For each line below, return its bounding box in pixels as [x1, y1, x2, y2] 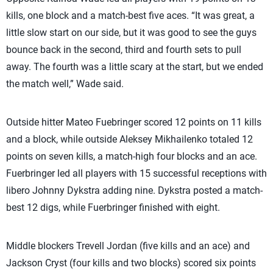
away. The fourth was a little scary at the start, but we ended [6, 61, 263, 73]
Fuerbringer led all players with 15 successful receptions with [6, 168, 267, 179]
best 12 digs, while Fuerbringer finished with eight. [6, 202, 220, 213]
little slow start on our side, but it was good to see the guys [6, 27, 257, 38]
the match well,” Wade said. [6, 78, 124, 90]
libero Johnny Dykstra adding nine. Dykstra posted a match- [6, 185, 263, 196]
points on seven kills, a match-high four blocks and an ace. [6, 151, 257, 162]
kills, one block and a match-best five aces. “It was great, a [6, 10, 255, 21]
